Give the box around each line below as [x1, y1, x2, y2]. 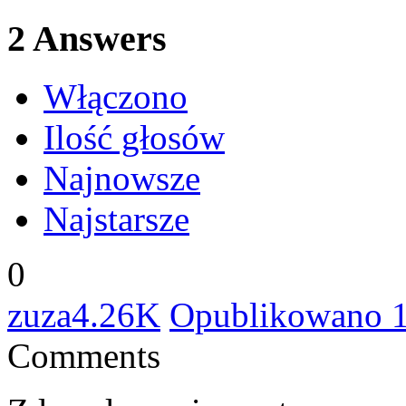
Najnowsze [43, 159, 200, 198]
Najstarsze [43, 199, 189, 239]
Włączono [43, 77, 188, 117]
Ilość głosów [43, 118, 225, 158]
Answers [25, 17, 167, 59]
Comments [7, 336, 160, 376]
